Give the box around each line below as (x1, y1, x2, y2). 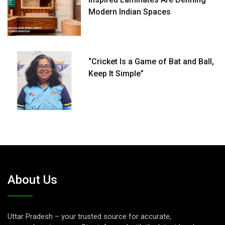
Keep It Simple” (88, 69, 144, 79)
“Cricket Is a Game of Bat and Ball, (88, 57, 214, 67)
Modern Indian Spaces (88, 7, 171, 17)
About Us (8, 173, 57, 187)
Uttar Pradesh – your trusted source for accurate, (8, 212, 171, 221)
